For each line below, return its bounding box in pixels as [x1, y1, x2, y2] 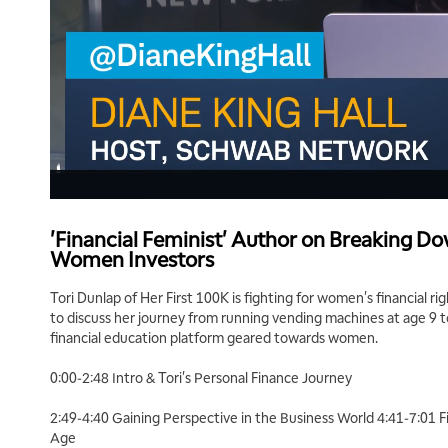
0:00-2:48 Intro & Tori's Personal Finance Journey [50, 367, 355, 386]
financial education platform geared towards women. [50, 327, 378, 346]
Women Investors [50, 245, 214, 273]
